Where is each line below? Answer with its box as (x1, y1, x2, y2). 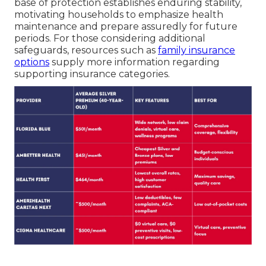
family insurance (158, 45, 235, 56)
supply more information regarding (49, 56, 220, 68)
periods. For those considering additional (14, 33, 205, 45)
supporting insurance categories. (14, 68, 170, 80)
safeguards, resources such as (14, 45, 158, 56)
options (14, 56, 49, 68)
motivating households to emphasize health (14, 9, 223, 21)
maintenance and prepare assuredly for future (14, 21, 237, 33)
